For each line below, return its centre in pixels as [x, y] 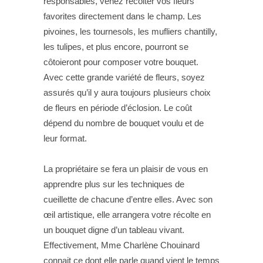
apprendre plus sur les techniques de [114, 184]
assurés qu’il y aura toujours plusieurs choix [127, 92]
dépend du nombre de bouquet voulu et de [124, 123]
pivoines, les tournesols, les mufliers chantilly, [130, 31]
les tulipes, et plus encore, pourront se [116, 47]
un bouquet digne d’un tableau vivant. [114, 230]
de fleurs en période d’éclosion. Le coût [118, 108]
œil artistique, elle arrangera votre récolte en [127, 215]
